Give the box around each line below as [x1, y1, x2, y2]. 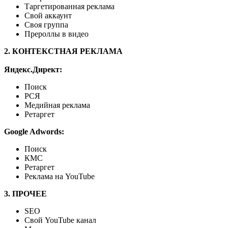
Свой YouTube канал [24, 215, 96, 224]
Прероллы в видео [24, 29, 89, 38]
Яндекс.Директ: [4, 65, 62, 74]
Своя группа [24, 20, 68, 29]
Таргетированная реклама [24, 2, 115, 11]
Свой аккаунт [24, 11, 72, 20]
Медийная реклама [24, 100, 90, 109]
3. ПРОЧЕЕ [4, 189, 47, 198]
